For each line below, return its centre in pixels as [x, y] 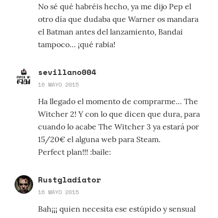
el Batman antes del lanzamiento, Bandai [110, 32]
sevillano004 [67, 72]
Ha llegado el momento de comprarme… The [118, 101]
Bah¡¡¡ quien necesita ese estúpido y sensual [117, 209]
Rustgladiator [70, 180]
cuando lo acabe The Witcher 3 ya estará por [118, 127]
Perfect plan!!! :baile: [74, 152]
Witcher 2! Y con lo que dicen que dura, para [119, 114]
